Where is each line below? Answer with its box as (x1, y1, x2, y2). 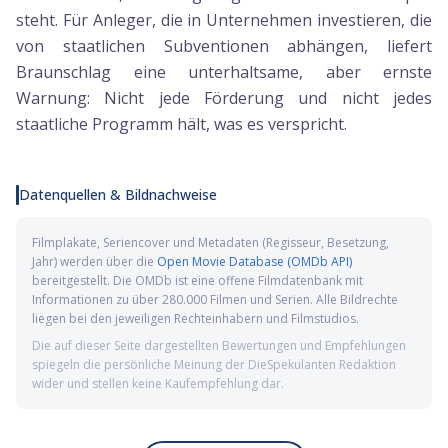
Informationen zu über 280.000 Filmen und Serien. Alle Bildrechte (32, 291, 398, 308)
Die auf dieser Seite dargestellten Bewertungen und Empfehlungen (32, 337, 406, 354)
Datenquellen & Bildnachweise (19, 185, 217, 204)
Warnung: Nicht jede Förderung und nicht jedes (16, 87, 432, 109)
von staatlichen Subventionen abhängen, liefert (16, 35, 432, 57)
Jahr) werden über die (32, 253, 154, 270)
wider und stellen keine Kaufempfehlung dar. (32, 375, 284, 392)
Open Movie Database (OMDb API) (157, 253, 352, 270)
